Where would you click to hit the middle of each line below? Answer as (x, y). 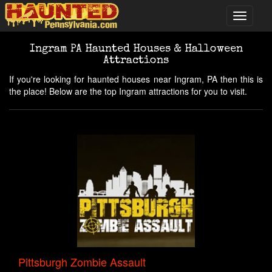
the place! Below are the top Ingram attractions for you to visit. (128, 91)
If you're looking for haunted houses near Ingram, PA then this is (136, 79)
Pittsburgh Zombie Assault (82, 262)
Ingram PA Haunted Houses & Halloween (136, 49)
